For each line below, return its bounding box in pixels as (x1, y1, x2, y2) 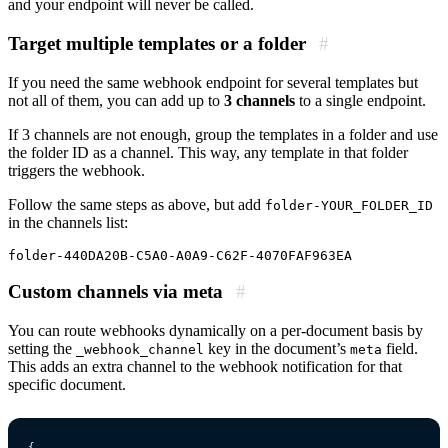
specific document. (8, 375, 126, 393)
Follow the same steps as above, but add (8, 195, 265, 213)
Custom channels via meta (8, 281, 228, 303)
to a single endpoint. (295, 91, 426, 109)
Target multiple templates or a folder (8, 32, 311, 54)
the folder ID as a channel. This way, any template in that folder (8, 143, 408, 161)
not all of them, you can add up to (8, 91, 224, 109)
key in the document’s (204, 339, 350, 357)
